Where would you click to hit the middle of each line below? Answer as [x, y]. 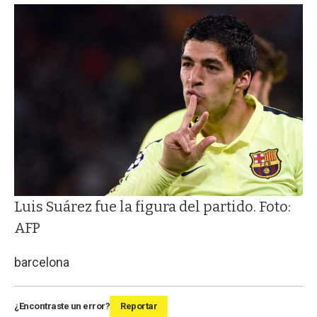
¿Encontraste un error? [62, 306]
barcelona [42, 263]
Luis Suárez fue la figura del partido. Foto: [152, 207]
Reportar [139, 306]
